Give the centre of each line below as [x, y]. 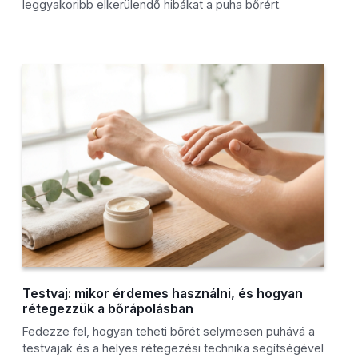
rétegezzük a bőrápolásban [108, 309]
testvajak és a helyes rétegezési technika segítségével [173, 348]
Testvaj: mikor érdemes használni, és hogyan [163, 294]
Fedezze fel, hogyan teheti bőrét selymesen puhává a [169, 332]
